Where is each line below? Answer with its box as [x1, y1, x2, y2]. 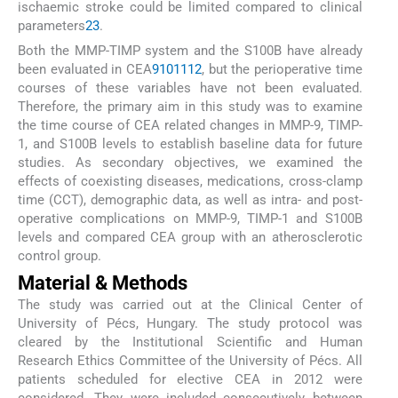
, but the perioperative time [201, 61, 362, 78]
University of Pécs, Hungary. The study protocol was [18, 314, 362, 331]
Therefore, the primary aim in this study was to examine [18, 99, 362, 115]
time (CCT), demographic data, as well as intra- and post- [18, 192, 362, 209]
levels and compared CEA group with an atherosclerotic [18, 229, 362, 246]
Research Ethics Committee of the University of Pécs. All [18, 352, 362, 369]
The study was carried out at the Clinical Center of [18, 296, 362, 313]
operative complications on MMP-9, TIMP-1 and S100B [18, 211, 362, 227]
